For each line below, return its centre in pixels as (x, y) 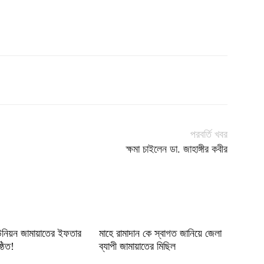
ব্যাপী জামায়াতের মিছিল (139, 247)
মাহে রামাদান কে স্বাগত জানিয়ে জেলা (160, 234)
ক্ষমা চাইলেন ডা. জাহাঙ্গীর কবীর (177, 149)
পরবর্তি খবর (209, 135)
